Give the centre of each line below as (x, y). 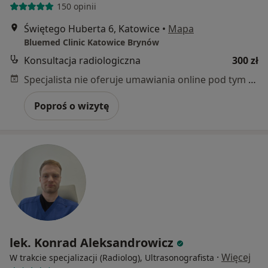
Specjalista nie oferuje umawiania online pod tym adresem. (252, 79)
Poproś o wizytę (71, 106)
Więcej (236, 257)
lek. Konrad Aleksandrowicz (92, 242)
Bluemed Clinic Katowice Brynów (92, 42)
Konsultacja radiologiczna (82, 60)
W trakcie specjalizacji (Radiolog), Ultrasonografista (112, 257)
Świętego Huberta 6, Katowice (92, 28)
